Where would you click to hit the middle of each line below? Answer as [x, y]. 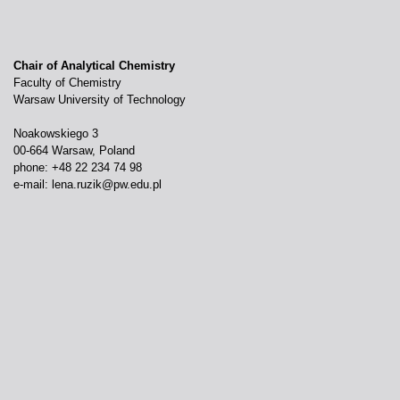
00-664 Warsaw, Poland [74, 150]
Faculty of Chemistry [67, 83]
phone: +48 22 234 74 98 [78, 167]
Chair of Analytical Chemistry [94, 66]
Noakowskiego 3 [56, 133]
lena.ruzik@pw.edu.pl [107, 184]
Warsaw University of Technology [100, 100]
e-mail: [33, 184]
